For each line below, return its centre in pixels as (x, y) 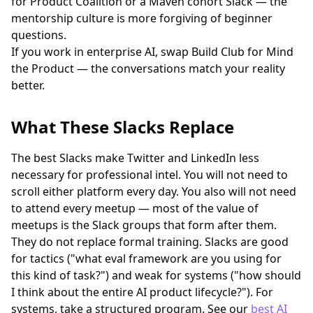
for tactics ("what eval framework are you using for (146, 259)
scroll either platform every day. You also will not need (154, 191)
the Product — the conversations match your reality (148, 68)
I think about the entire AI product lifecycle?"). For (142, 292)
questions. (39, 35)
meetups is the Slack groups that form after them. (144, 225)
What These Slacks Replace (123, 127)
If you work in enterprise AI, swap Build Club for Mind (152, 52)
